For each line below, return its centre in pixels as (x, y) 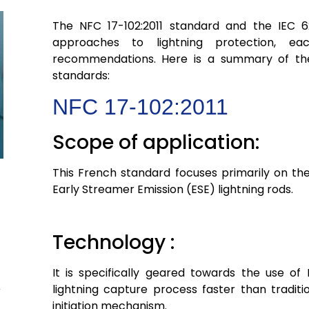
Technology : (113, 242)
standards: (81, 76)
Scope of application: (156, 143)
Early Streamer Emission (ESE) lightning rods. (172, 190)
